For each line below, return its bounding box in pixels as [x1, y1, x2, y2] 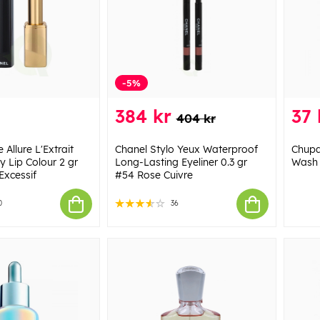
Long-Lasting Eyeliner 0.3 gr [114, 156, 247, 169]
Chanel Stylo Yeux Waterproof [114, 143, 258, 156]
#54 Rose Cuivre [114, 169, 193, 182]
